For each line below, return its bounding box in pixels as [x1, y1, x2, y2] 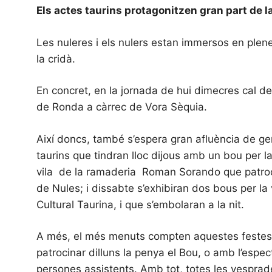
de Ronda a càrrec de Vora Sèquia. [36, 101, 207, 114]
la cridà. [36, 52, 75, 65]
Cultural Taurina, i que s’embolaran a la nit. [36, 198, 247, 211]
